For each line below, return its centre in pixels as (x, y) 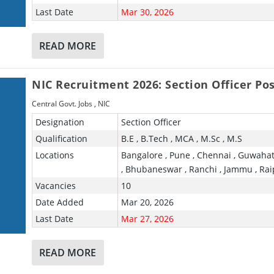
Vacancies (56, 185)
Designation (60, 122)
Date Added (60, 202)
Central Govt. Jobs (62, 103)
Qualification (62, 138)
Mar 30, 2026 (147, 12)
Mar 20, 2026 (147, 202)
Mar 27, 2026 (147, 218)
